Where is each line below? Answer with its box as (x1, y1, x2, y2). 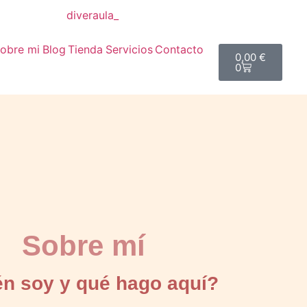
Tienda (68, 42, 103, 56)
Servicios (105, 42, 153, 56)
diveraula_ (66, 8, 119, 22)
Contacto (154, 42, 204, 56)
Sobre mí (22, 230, 145, 262)
